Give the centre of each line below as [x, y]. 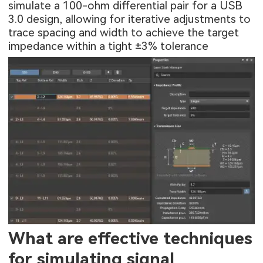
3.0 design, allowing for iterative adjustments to [130, 19]
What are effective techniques [131, 239]
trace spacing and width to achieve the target [124, 32]
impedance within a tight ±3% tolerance [109, 46]
